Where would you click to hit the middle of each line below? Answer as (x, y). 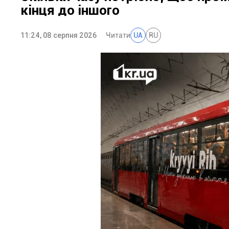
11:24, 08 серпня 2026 (59, 35)
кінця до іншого (70, 10)
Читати (118, 35)
